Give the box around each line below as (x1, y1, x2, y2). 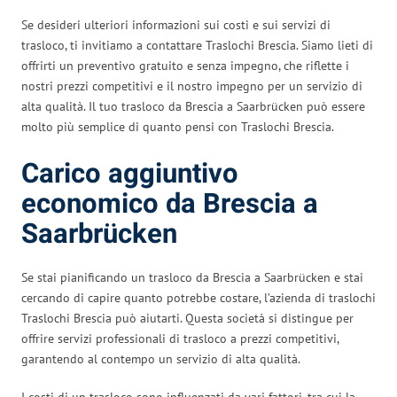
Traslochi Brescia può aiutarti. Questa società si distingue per (21, 309, 354, 326)
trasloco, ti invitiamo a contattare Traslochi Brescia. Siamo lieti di (21, 36, 373, 53)
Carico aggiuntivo (21, 153, 238, 194)
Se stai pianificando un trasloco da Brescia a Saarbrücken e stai (21, 269, 363, 285)
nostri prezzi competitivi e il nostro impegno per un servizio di (21, 77, 362, 94)
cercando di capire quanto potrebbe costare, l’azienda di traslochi (21, 289, 376, 306)
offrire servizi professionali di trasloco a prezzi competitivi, (21, 330, 339, 346)
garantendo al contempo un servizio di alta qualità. (21, 350, 300, 367)
